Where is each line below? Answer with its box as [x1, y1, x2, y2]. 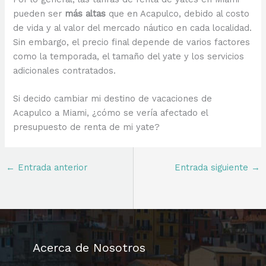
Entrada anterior [14, 161, 87, 173]
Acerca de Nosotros [33, 240, 145, 255]
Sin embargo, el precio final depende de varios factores [13, 36, 251, 47]
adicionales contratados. [13, 65, 116, 76]
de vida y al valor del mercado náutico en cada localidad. [13, 22, 252, 33]
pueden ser [13, 8, 65, 19]
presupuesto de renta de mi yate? [13, 122, 160, 133]
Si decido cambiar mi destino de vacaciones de [13, 93, 213, 104]
